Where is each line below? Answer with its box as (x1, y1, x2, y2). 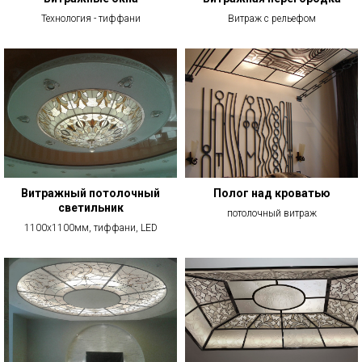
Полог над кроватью (213, 187, 330, 200)
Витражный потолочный (21, 187, 160, 200)
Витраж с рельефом (227, 12, 316, 24)
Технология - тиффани (40, 12, 141, 24)
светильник (57, 201, 124, 214)
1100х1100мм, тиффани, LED (23, 222, 158, 234)
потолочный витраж (226, 208, 317, 219)
